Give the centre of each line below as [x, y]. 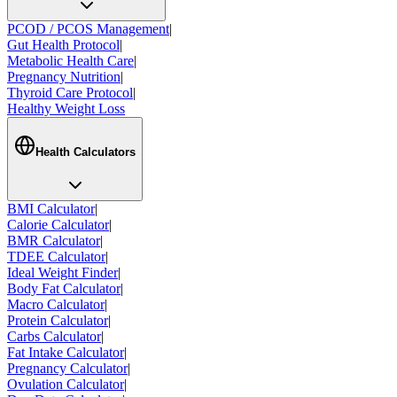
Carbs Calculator [54, 337]
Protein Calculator [58, 321]
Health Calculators [86, 152]
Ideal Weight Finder [62, 273]
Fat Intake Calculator [66, 353]
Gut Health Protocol [63, 44]
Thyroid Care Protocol [70, 92]
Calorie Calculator [58, 225]
